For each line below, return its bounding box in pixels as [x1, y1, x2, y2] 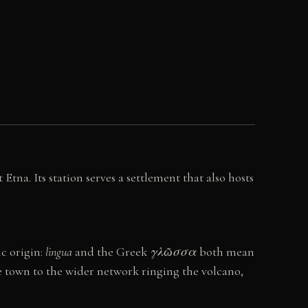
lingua [45, 244, 72, 260]
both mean [197, 244, 254, 260]
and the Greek [72, 244, 150, 260]
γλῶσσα [150, 244, 197, 260]
